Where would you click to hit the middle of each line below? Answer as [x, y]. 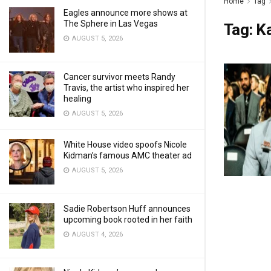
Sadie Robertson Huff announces [127, 209]
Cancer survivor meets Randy [119, 77]
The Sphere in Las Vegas [111, 24]
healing [77, 99]
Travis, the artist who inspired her [126, 88]
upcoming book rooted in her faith [128, 220]
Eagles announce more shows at [126, 13]
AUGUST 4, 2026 [96, 234]
